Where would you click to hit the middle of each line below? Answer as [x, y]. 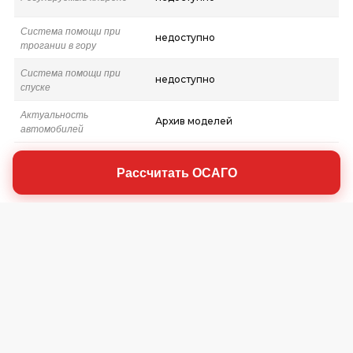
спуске [35, 86]
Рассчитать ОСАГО [176, 172]
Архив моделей [193, 121]
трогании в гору [58, 44]
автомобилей [52, 128]
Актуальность [54, 113]
